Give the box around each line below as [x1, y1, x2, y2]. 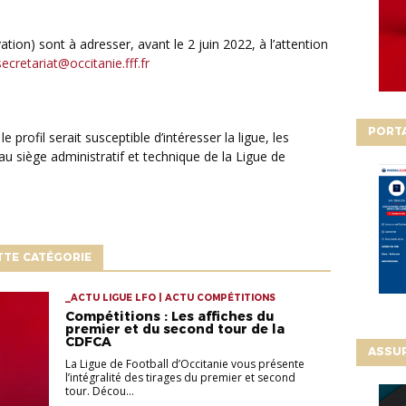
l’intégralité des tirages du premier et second [64, 370, 295, 386]
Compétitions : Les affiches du [64, 308, 274, 325]
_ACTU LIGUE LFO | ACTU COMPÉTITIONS [64, 292, 275, 304]
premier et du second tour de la [64, 321, 285, 338]
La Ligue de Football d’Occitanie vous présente [64, 356, 304, 372]
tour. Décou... [64, 383, 134, 400]
